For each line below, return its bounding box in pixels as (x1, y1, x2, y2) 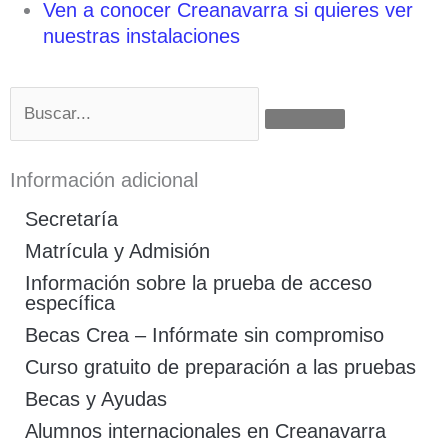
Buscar (9, 87, 71, 110)
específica (24, 292, 115, 314)
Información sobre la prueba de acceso (24, 272, 372, 294)
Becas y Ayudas (24, 388, 167, 410)
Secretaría (24, 208, 118, 230)
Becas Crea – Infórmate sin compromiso (24, 324, 384, 346)
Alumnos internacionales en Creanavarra (24, 420, 386, 442)
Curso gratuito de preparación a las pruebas (24, 356, 416, 378)
